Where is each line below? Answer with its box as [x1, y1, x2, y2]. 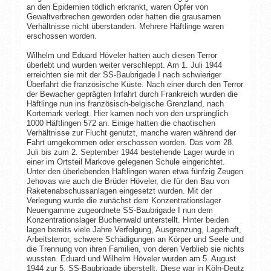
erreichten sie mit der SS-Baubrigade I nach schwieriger [26, 70, 221, 79]
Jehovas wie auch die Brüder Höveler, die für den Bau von [26, 176, 229, 186]
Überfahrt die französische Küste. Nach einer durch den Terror [26, 79, 243, 89]
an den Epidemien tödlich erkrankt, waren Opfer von [26, 2, 208, 11]
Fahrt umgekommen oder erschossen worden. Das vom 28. [26, 137, 234, 147]
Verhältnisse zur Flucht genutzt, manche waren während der [26, 128, 236, 137]
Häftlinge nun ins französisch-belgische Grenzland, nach [26, 99, 224, 108]
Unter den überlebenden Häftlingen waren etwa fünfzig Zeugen [26, 166, 243, 176]
